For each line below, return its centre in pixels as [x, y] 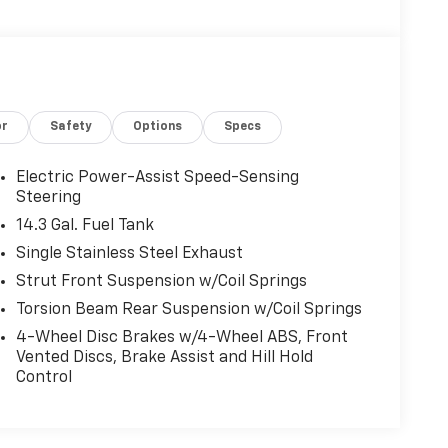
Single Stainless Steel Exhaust [129, 254]
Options [158, 127]
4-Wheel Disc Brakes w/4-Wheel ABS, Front [181, 338]
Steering [48, 198]
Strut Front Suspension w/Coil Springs [161, 282]
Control [43, 378]
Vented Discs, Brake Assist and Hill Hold [164, 358]
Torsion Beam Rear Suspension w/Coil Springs [188, 310]
